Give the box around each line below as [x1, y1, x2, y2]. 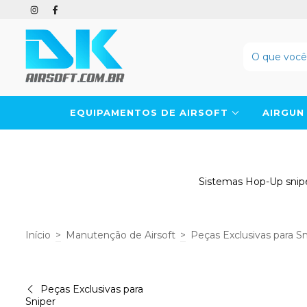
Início [25, 228, 51, 241]
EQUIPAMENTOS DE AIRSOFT [69, 107, 232, 118]
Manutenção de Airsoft [66, 228, 175, 241]
